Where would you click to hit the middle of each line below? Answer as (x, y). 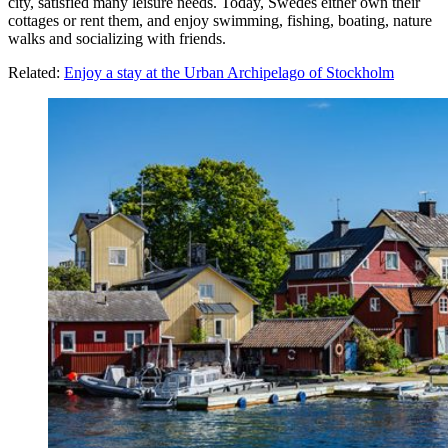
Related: (36, 73)
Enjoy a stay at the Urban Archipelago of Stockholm (229, 73)
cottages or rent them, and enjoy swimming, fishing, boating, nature (220, 21)
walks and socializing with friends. (117, 39)
